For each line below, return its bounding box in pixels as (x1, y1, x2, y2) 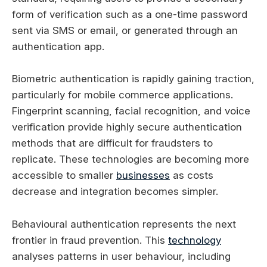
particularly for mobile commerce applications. (12, 89, 233, 101)
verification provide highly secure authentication (12, 121, 242, 133)
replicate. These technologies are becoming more (12, 153, 249, 166)
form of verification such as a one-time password (12, 8, 247, 21)
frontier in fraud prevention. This (12, 234, 168, 246)
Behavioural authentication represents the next (12, 218, 236, 230)
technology (168, 234, 221, 246)
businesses (116, 169, 170, 182)
